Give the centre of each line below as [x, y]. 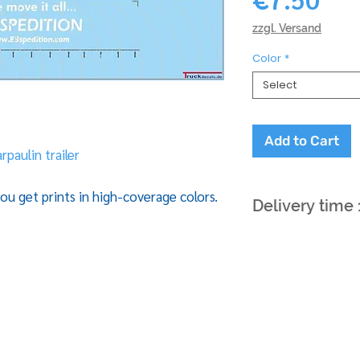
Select [280, 85]
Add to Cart [302, 141]
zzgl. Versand [287, 29]
